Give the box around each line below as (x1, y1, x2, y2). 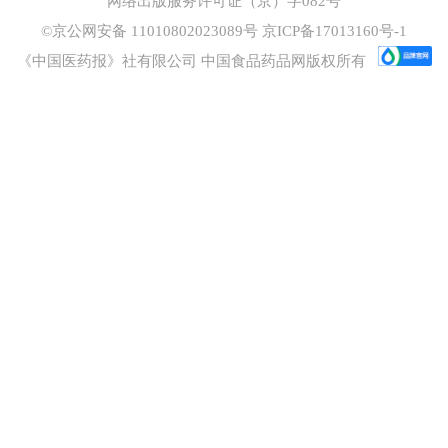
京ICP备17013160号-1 (262, 23, 407, 39)
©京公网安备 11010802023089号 (41, 23, 262, 39)
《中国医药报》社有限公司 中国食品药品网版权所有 (16, 53, 366, 69)
